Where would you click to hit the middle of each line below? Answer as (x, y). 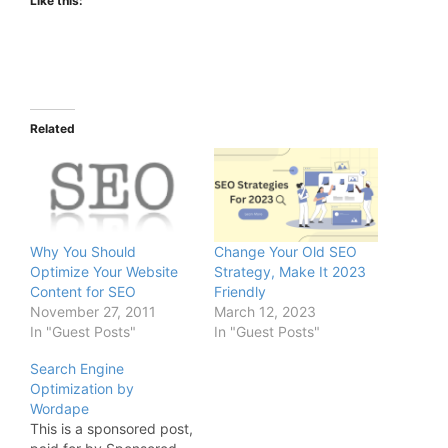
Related (52, 128)
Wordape (59, 408)
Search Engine (77, 368)
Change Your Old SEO (285, 251)
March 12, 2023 (265, 311)
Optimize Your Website (104, 271)
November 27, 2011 (93, 311)
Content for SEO (83, 291)
